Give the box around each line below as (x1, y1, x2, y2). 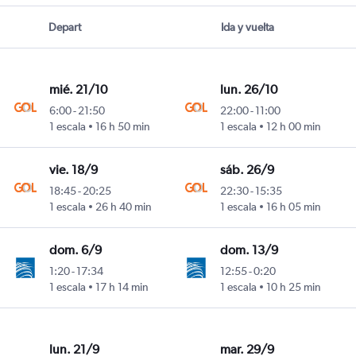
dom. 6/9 (48, 242, 102, 258)
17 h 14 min (95, 281, 149, 294)
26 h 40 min (95, 200, 152, 214)
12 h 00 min (266, 120, 322, 133)
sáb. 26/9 (220, 162, 275, 178)
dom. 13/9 (220, 242, 279, 258)
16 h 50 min (95, 120, 150, 133)
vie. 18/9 (48, 162, 98, 178)
